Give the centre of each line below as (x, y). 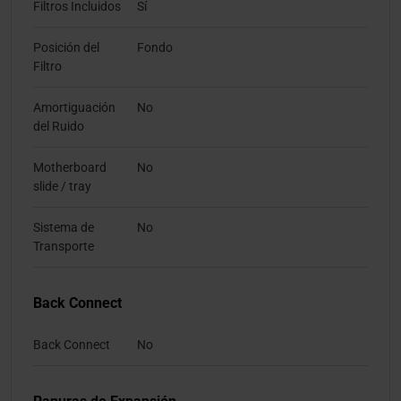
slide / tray (62, 187)
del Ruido (59, 127)
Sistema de (64, 228)
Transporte (64, 247)
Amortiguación (74, 108)
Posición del (66, 48)
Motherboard (70, 168)
